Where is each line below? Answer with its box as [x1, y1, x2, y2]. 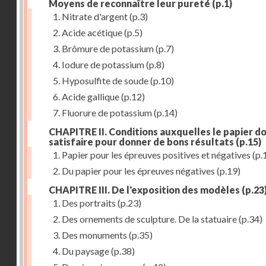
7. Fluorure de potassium [53, 107, 152, 118]
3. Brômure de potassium [53, 43, 154, 54]
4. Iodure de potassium [53, 59, 144, 70]
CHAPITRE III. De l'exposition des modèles [49, 184, 240, 195]
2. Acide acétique [53, 27, 122, 38]
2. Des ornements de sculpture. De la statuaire [53, 213, 237, 224]
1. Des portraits [53, 197, 116, 208]
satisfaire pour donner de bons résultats [49, 136, 234, 147]
